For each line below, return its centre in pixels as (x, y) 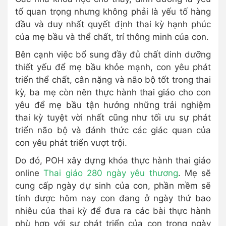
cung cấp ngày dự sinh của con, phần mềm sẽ (113, 186)
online (30, 173)
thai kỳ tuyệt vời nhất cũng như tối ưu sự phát (113, 118)
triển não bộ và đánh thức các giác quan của (113, 130)
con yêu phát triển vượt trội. (71, 143)
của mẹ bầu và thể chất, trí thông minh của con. (112, 37)
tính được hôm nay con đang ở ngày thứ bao (113, 199)
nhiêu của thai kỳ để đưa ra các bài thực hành (113, 211)
